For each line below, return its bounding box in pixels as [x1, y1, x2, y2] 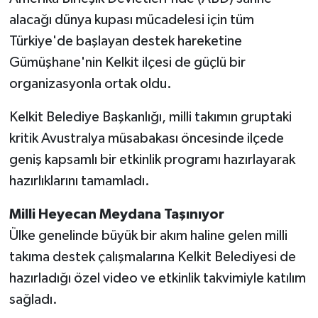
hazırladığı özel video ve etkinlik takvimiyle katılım [9, 271, 306, 286]
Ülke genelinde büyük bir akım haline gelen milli [9, 229, 287, 243]
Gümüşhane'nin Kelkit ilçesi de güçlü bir [9, 55, 246, 70]
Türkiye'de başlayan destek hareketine [9, 34, 242, 49]
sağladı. [9, 292, 57, 307]
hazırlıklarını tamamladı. [9, 174, 150, 189]
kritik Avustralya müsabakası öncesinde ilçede [9, 131, 284, 146]
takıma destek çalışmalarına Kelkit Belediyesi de [9, 250, 296, 265]
